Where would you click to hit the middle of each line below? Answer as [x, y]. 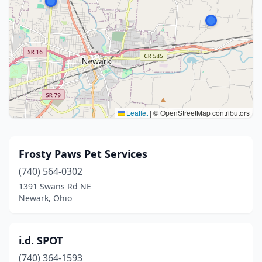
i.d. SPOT [41, 240]
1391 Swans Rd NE [55, 186]
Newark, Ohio [45, 198]
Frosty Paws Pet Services [83, 154]
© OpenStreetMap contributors [201, 113]
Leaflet [136, 113]
